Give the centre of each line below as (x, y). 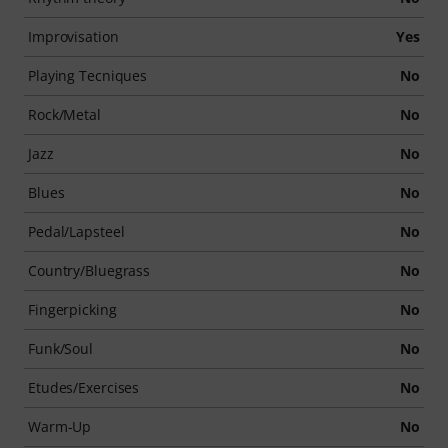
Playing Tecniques (88, 75)
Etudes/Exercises (84, 387)
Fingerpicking (72, 309)
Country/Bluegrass (89, 270)
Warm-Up (60, 426)
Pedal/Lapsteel (76, 231)
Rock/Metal (64, 114)
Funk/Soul (61, 348)
